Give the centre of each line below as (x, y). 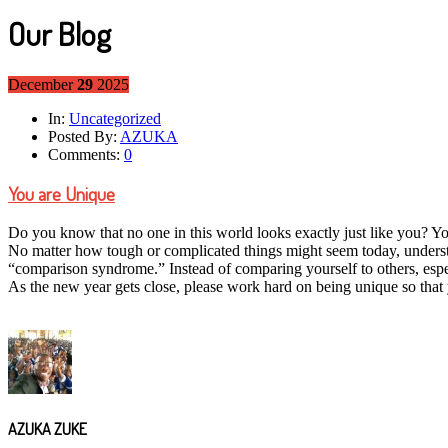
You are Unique (61, 194)
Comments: (84, 154)
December (40, 84)
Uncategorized (115, 118)
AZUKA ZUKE (47, 429)
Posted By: (82, 136)
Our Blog (59, 34)
